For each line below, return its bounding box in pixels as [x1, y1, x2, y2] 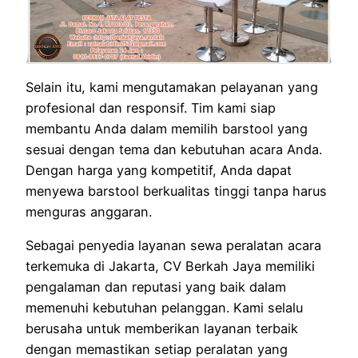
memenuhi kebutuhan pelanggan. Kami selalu [26, 300, 303, 316]
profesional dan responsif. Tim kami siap [26, 99, 276, 116]
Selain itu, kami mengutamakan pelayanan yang [26, 78, 318, 95]
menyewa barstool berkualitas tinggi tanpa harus [26, 182, 327, 199]
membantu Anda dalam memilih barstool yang [26, 120, 308, 137]
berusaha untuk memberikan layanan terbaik [26, 320, 298, 337]
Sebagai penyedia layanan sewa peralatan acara [26, 237, 321, 254]
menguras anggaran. [26, 203, 152, 220]
